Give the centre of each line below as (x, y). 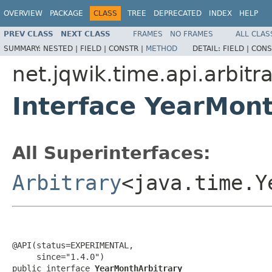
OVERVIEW (23, 13)
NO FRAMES (192, 34)
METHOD (161, 48)
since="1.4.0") (58, 257)
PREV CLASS (29, 34)
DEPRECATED (178, 13)
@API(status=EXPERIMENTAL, (73, 245)
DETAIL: (208, 48)
